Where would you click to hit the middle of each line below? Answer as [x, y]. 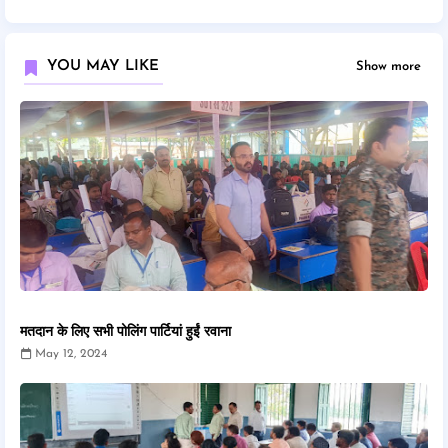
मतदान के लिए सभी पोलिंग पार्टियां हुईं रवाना [125, 332]
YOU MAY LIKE [103, 66]
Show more [388, 66]
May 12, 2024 [71, 354]
